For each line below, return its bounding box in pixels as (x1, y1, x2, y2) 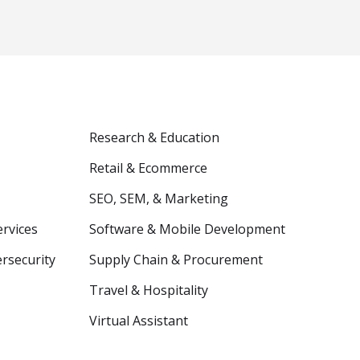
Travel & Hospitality (89, 281, 209, 299)
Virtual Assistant (89, 312, 189, 329)
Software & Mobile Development (89, 220, 286, 238)
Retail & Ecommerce (89, 159, 208, 177)
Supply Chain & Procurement (89, 251, 264, 268)
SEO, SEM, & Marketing (89, 190, 229, 207)
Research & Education (89, 129, 220, 146)
